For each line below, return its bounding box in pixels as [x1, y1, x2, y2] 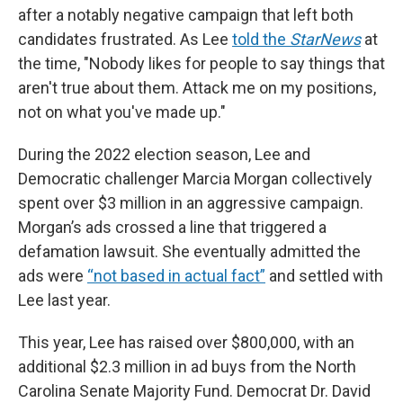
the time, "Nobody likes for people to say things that [18, 54, 385, 74]
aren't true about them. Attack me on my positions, [18, 78, 376, 98]
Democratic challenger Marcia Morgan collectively [18, 169, 372, 189]
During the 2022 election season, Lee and [18, 145, 310, 165]
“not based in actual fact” [87, 266, 265, 286]
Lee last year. [18, 291, 111, 310]
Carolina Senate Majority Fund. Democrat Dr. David [18, 381, 371, 401]
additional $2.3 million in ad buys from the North [18, 357, 356, 377]
